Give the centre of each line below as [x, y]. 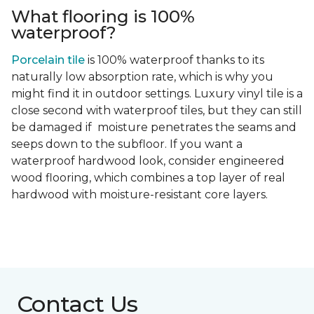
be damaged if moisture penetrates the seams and [154, 128]
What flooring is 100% [103, 17]
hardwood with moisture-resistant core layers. [139, 195]
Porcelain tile [48, 60]
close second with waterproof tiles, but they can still [157, 111]
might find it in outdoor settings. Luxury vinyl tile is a [157, 94]
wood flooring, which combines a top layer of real [148, 178]
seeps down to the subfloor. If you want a [127, 144]
